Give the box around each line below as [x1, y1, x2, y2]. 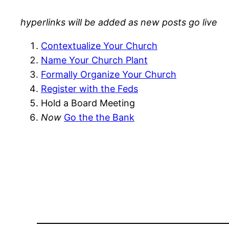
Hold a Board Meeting [41, 97, 135, 108]
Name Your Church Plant [41, 54, 148, 65]
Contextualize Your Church [41, 40, 157, 51]
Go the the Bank [64, 111, 134, 123]
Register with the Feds [41, 83, 138, 94]
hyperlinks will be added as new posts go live [20, 16, 217, 28]
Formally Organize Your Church [41, 68, 176, 80]
